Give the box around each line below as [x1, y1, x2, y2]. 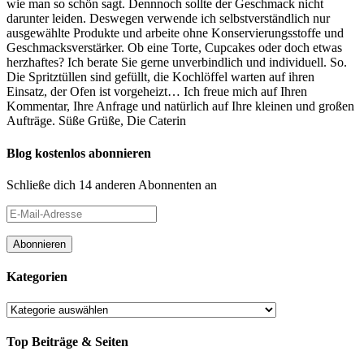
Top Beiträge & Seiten [6, 334, 128, 349]
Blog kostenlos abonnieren [6, 145, 151, 160]
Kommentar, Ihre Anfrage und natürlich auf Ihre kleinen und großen [6, 99, 354, 114]
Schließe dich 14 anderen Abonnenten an [6, 177, 217, 192]
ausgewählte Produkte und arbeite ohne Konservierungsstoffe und [6, 26, 344, 41]
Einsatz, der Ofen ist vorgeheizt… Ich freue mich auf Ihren [6, 84, 307, 99]
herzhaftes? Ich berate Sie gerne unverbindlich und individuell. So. [6, 55, 347, 70]
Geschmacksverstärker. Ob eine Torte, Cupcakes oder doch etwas [6, 41, 342, 55]
